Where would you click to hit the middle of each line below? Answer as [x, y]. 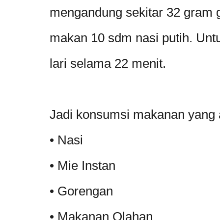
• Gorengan [81, 191]
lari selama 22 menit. [108, 63]
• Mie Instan [82, 165]
